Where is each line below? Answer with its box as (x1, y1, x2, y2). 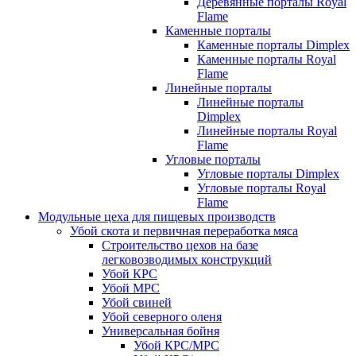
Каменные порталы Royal (197, 52, 336, 66)
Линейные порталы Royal (197, 124, 337, 137)
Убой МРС (102, 281, 160, 295)
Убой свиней (102, 296, 172, 309)
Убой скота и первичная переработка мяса (70, 224, 298, 238)
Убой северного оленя (102, 310, 222, 323)
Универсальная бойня (102, 324, 219, 338)
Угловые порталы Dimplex (197, 167, 339, 180)
